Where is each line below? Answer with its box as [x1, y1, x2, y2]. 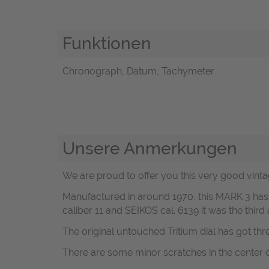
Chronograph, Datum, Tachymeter [62, 65, 214, 77]
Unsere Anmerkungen [62, 138, 237, 159]
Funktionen [62, 33, 151, 54]
